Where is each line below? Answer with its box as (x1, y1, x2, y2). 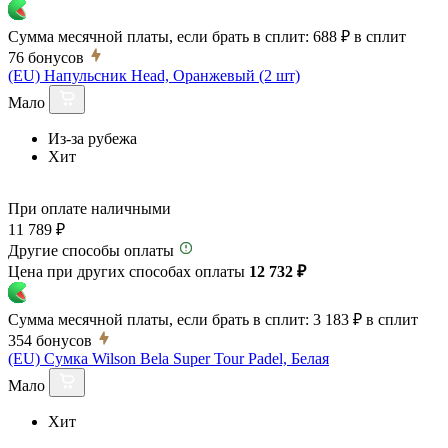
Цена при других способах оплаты (8, 262, 249, 280)
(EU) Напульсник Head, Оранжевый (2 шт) (8, 66, 300, 84)
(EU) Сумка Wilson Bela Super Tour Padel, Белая (8, 349, 329, 367)
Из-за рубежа (48, 129, 137, 147)
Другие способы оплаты (8, 241, 174, 259)
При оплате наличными (8, 199, 171, 217)
